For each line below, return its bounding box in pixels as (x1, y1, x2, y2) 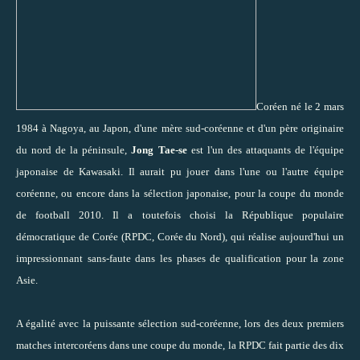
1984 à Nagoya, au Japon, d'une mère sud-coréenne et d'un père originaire (16, 121, 344, 134)
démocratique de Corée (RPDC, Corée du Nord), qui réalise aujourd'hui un (16, 230, 344, 243)
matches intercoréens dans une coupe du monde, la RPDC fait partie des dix (16, 338, 344, 351)
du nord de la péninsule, (16, 143, 132, 156)
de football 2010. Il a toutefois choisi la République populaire (16, 208, 344, 221)
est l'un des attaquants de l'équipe (186, 143, 345, 156)
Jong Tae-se (131, 143, 187, 156)
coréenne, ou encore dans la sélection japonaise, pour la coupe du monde (16, 186, 344, 199)
